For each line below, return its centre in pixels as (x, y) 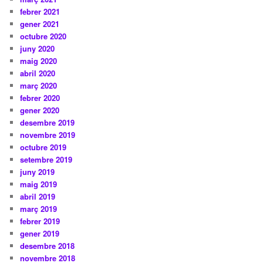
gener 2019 (40, 233)
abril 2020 (38, 73)
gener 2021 (40, 23)
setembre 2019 (46, 159)
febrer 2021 (40, 11)
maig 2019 (39, 184)
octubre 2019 (43, 147)
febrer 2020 (40, 97)
